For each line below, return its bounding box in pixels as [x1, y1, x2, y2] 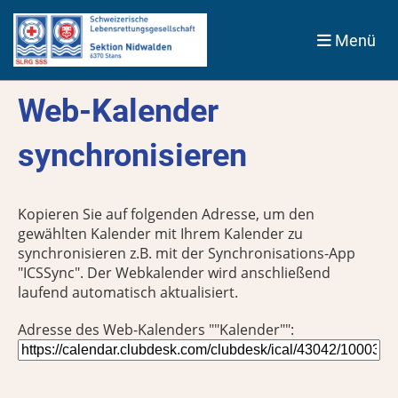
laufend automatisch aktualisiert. [18, 283, 238, 302]
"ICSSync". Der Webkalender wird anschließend [18, 263, 330, 283]
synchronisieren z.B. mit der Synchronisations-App [18, 243, 355, 263]
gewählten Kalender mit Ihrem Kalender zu [18, 224, 303, 243]
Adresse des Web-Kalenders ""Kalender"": [18, 320, 294, 339]
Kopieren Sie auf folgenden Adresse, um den [18, 204, 314, 224]
